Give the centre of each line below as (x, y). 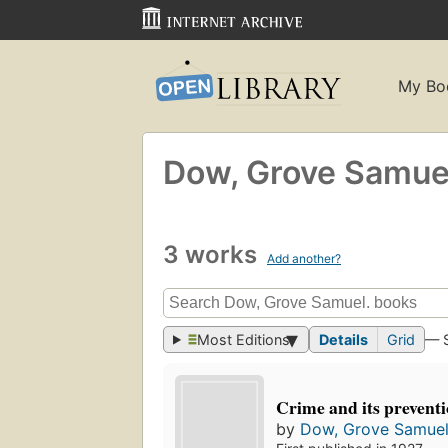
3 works (213, 254)
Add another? (304, 258)
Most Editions (244, 340)
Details (344, 340)
